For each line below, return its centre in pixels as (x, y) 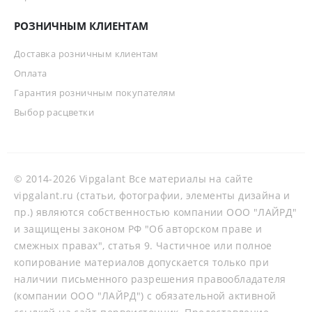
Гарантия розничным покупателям (95, 92)
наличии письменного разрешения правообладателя (150, 279)
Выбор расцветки (54, 112)
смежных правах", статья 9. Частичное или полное (143, 245)
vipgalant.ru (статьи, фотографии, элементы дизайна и (152, 195)
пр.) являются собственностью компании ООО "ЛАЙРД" (156, 212)
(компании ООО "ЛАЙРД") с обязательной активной (145, 295)
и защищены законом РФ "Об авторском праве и (138, 228)
